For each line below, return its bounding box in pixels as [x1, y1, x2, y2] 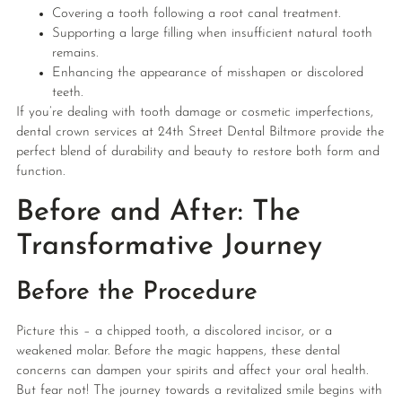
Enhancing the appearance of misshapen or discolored [51, 66, 363, 81]
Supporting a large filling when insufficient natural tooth [51, 27, 372, 41]
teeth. [51, 86, 83, 100]
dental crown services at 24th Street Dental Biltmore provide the [15, 126, 384, 140]
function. [15, 165, 65, 179]
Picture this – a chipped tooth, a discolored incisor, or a [15, 324, 332, 338]
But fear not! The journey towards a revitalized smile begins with [15, 383, 382, 398]
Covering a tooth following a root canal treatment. [51, 7, 340, 22]
